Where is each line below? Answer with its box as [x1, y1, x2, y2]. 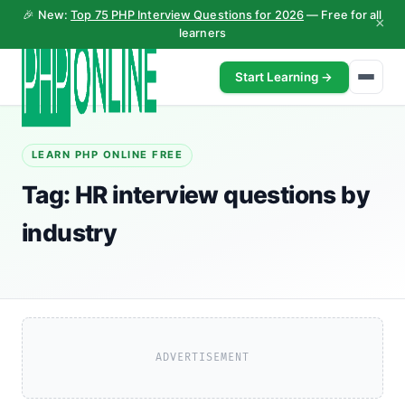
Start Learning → [235, 69, 334, 84]
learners [179, 26, 226, 41]
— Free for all [304, 8, 382, 23]
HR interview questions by [75, 180, 370, 210]
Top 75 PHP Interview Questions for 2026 [71, 8, 305, 23]
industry [22, 218, 118, 248]
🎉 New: [23, 8, 71, 23]
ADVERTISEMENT [155, 350, 250, 364]
